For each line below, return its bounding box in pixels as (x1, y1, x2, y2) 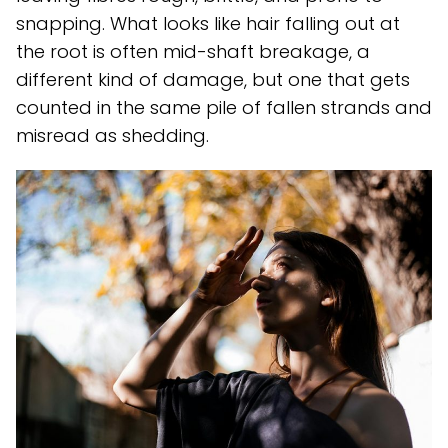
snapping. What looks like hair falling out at (16, 10, 400, 36)
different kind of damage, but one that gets (16, 66, 410, 92)
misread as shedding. (16, 122, 209, 148)
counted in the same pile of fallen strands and (16, 94, 432, 120)
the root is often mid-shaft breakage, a (16, 38, 370, 64)
